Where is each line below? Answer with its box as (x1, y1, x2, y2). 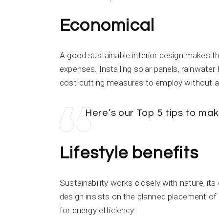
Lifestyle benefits (60, 144, 199, 162)
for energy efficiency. (60, 205, 136, 215)
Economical (60, 16, 155, 34)
